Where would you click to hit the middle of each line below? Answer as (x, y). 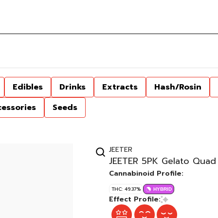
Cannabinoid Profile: (146, 173)
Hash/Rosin (178, 87)
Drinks (73, 87)
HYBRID (163, 189)
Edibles (28, 87)
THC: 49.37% (126, 189)
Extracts (120, 87)
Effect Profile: (135, 199)
